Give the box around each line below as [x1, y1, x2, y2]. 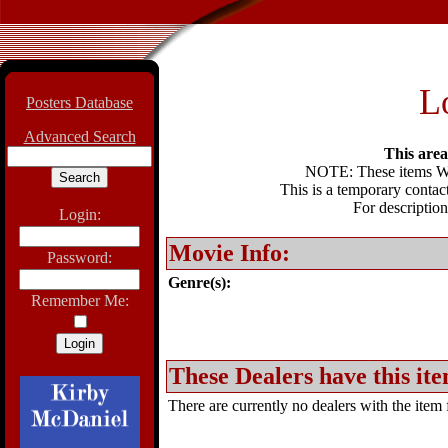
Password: [47, 249, 112, 266]
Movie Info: [169, 240, 290, 266]
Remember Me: [30, 292, 129, 309]
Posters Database [26, 94, 133, 111]
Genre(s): [168, 274, 231, 291]
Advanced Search [23, 128, 136, 145]
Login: [58, 206, 101, 223]
